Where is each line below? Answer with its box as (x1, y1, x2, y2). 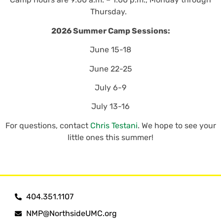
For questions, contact (5, 120, 90, 130)
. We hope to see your (137, 120, 216, 130)
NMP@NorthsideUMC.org (26, 209, 117, 219)
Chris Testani (90, 120, 138, 130)
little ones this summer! (68, 132, 153, 142)
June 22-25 (89, 64, 132, 74)
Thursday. (90, 7, 131, 17)
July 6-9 (95, 82, 126, 92)
